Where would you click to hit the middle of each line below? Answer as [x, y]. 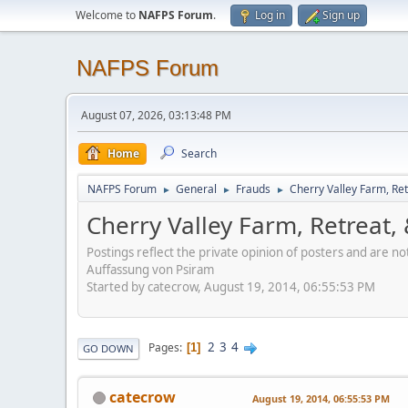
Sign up [341, 15]
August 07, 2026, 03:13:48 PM [156, 115]
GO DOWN [108, 348]
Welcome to [107, 15]
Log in [270, 15]
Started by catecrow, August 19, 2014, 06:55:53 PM [231, 286]
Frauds [253, 189]
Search [199, 153]
